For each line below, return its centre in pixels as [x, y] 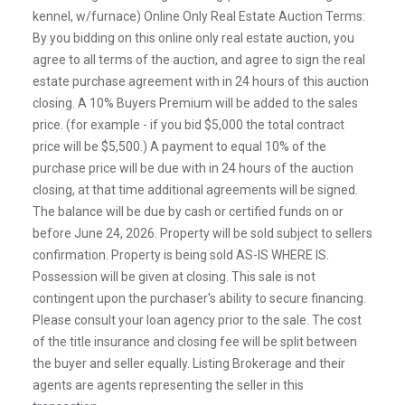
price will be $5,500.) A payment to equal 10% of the [179, 146]
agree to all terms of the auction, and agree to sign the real [199, 59]
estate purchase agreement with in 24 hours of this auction [201, 81]
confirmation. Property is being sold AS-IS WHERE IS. [181, 254]
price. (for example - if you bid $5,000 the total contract [188, 124]
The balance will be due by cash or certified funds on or [188, 211]
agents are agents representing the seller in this [168, 385]
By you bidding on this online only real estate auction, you [193, 38]
